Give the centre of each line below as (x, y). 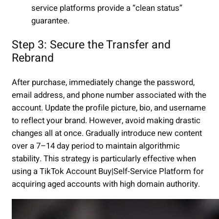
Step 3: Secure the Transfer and (91, 45)
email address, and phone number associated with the (109, 95)
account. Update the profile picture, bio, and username (109, 108)
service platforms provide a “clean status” (107, 8)
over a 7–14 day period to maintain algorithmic (96, 146)
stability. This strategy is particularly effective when (104, 159)
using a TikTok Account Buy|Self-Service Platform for (108, 171)
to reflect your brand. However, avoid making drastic (106, 120)
